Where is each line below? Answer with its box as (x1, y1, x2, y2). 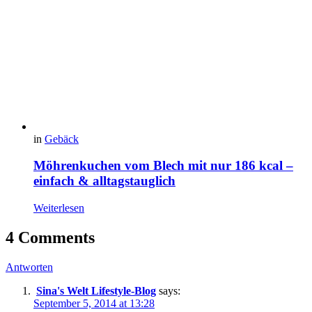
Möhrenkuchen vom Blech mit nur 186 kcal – (33, 158, 293, 173)
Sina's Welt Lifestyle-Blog (36, 285, 156, 297)
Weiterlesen (33, 202, 84, 214)
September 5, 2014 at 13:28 (33, 297, 155, 309)
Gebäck (45, 132, 79, 145)
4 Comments (6, 228, 95, 247)
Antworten (6, 261, 53, 273)
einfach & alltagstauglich (33, 173, 175, 189)
